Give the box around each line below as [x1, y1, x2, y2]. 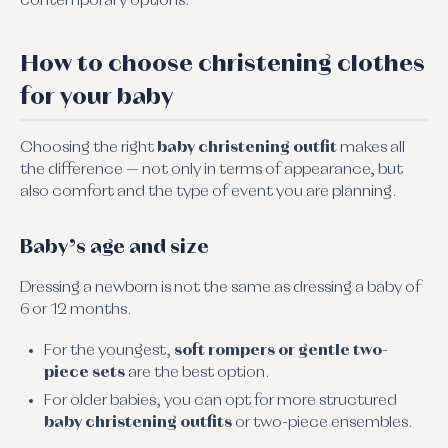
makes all [337, 139, 405, 156]
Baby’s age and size [20, 236, 209, 257]
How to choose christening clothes [20, 52, 425, 77]
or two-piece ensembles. [232, 415, 413, 432]
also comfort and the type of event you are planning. [20, 183, 397, 200]
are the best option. [125, 365, 270, 382]
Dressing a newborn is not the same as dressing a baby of [20, 279, 421, 296]
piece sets [44, 365, 125, 382]
